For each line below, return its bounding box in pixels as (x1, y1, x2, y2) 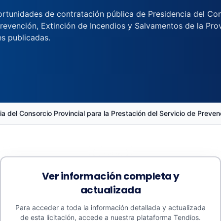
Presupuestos (23, 190, 77, 201)
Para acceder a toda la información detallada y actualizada (15, 203, 206, 212)
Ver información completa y (41, 169, 180, 183)
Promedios (150, 190, 192, 201)
